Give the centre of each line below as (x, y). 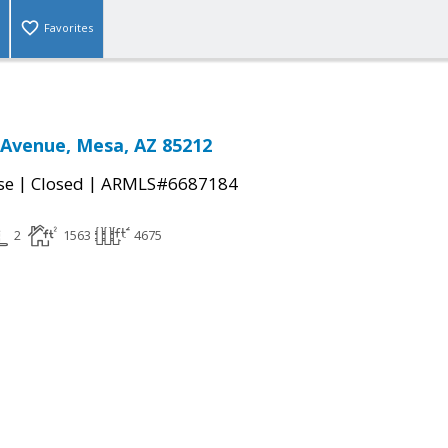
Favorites (68, 28)
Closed (57, 184)
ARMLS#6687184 (169, 184)
